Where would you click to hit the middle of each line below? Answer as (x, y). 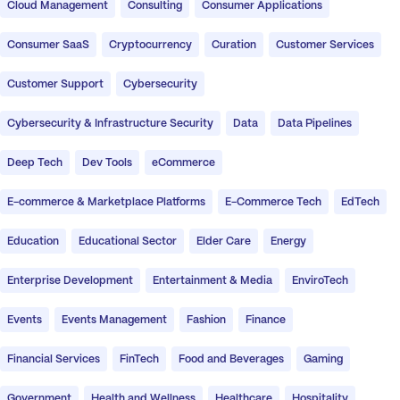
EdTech (360, 203)
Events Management (114, 321)
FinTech (139, 360)
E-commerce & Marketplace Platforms (106, 203)
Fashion (206, 321)
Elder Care (224, 242)
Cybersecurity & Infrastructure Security (110, 124)
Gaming (323, 360)
